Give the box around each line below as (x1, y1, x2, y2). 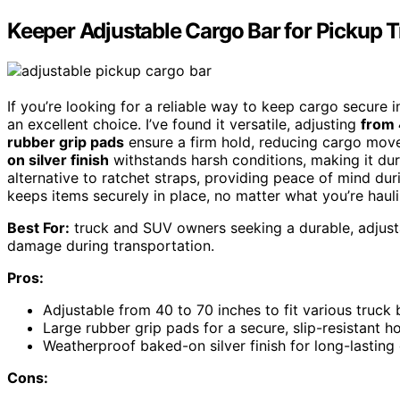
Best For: (7, 219, 70, 237)
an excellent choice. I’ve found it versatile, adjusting (7, 115, 361, 134)
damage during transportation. (7, 237, 214, 255)
